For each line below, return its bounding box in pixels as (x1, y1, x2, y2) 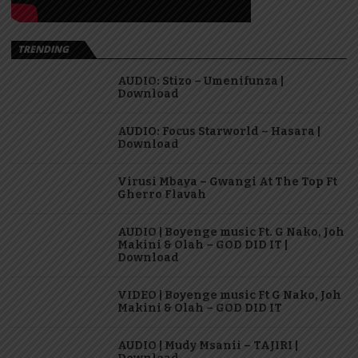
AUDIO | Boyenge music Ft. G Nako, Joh (117, 225, 344, 239)
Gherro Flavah (117, 187, 206, 201)
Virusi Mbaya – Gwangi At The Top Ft (117, 174, 337, 189)
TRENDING (18, 42, 69, 56)
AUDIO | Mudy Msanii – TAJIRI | (117, 338, 298, 352)
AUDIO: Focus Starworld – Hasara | (117, 124, 320, 138)
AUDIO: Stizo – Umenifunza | (117, 74, 284, 88)
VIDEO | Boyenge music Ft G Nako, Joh (117, 288, 341, 302)
